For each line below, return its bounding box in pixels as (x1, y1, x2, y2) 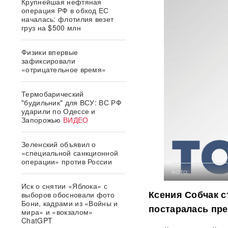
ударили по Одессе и (21, 106, 96, 116)
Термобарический (21, 89, 84, 99)
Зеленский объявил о (21, 139, 96, 149)
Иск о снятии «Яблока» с (21, 181, 107, 191)
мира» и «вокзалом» (21, 207, 93, 217)
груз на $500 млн (21, 22, 81, 33)
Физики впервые (21, 47, 78, 57)
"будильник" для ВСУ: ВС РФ (21, 97, 122, 107)
